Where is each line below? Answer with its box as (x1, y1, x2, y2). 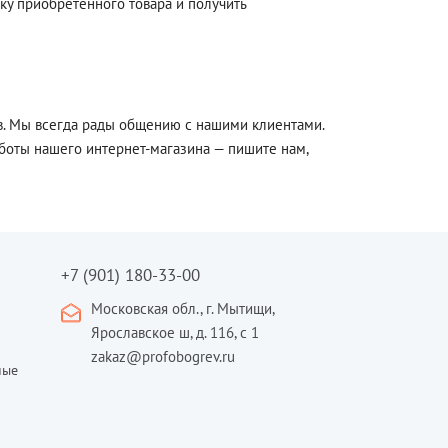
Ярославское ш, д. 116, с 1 (91, 323, 260, 343)
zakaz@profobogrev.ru (91, 347, 236, 367)
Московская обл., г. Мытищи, (91, 299, 275, 319)
